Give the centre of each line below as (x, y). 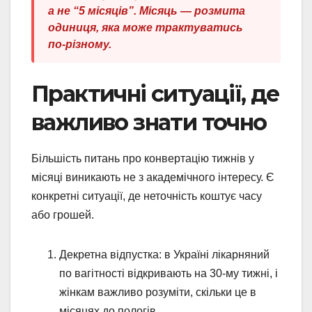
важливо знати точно (149, 123)
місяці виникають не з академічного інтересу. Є (153, 178)
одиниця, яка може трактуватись (146, 28)
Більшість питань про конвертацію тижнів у (143, 159)
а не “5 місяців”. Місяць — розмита (147, 11)
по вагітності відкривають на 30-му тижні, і (169, 274)
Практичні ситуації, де (155, 94)
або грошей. (63, 215)
